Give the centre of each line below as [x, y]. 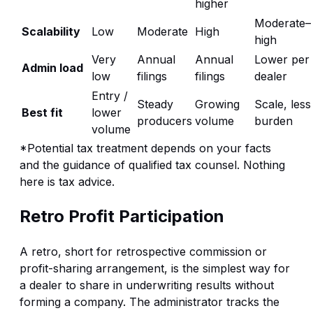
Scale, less [283, 104]
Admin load [52, 67]
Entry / [110, 95]
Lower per [282, 59]
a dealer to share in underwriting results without [147, 285]
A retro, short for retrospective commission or [143, 252]
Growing [217, 104]
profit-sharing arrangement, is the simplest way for [155, 269]
